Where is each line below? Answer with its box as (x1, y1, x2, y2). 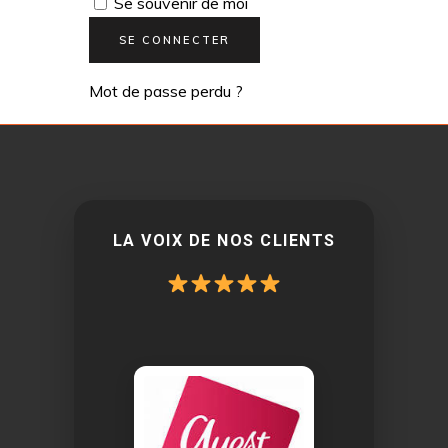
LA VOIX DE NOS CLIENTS (112, 231, 336, 250)
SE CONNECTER (119, 33, 231, 47)
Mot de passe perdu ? (89, 81, 243, 101)
